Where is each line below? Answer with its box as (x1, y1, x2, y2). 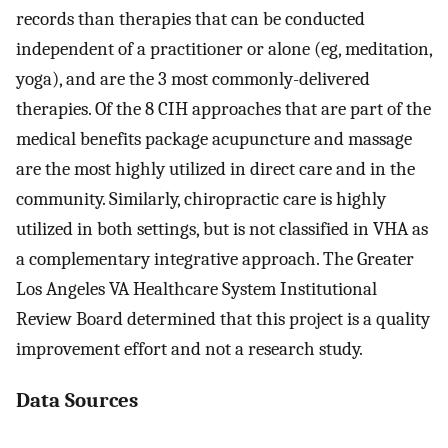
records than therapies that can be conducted (16, 7, 365, 30)
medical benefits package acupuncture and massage (16, 127, 412, 150)
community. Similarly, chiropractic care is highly (16, 187, 386, 210)
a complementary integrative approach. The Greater (16, 247, 414, 270)
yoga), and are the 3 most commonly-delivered (16, 67, 370, 90)
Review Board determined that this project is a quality (16, 307, 430, 330)
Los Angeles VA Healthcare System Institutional (16, 277, 377, 300)
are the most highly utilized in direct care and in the (16, 157, 415, 180)
